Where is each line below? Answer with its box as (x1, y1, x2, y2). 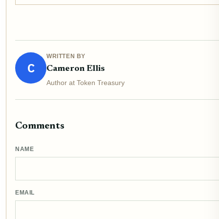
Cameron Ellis (46, 65, 105, 74)
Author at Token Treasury (46, 79, 125, 87)
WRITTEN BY (46, 53, 86, 60)
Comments (15, 121, 65, 131)
